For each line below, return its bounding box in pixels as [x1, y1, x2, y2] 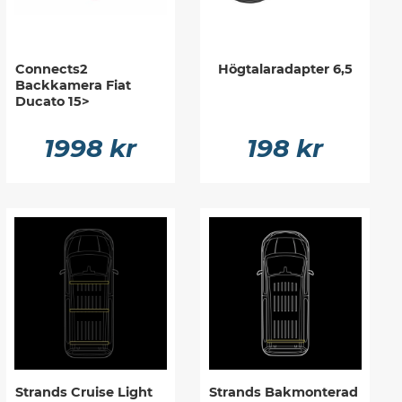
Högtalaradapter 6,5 [217, 61, 353, 78]
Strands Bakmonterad [209, 383, 359, 400]
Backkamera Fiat [14, 77, 131, 94]
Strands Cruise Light [14, 383, 153, 400]
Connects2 [14, 61, 87, 78]
